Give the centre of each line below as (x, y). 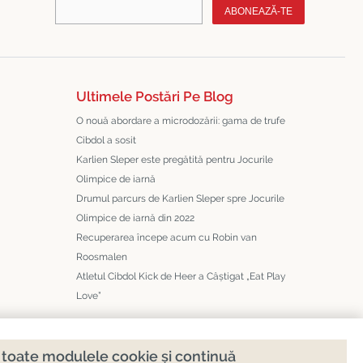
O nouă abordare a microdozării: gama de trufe (181, 121)
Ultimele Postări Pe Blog (155, 96)
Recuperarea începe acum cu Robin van (167, 237)
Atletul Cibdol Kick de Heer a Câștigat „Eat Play (181, 276)
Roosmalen (102, 257)
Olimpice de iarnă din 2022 (136, 218)
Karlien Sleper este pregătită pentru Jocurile (175, 160)
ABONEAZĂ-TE (258, 11)
